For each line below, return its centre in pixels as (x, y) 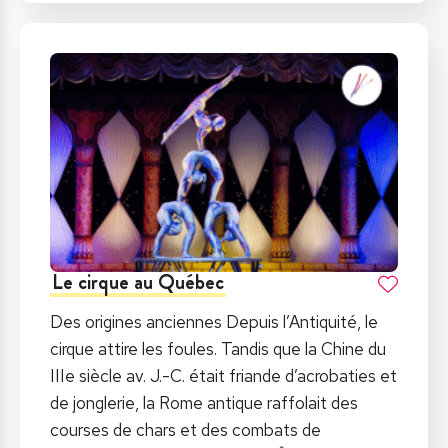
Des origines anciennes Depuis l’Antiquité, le (214, 321)
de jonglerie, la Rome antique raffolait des (204, 402)
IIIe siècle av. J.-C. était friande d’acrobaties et (223, 375)
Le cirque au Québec (138, 281)
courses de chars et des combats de (185, 429)
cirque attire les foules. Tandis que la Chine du (218, 348)
